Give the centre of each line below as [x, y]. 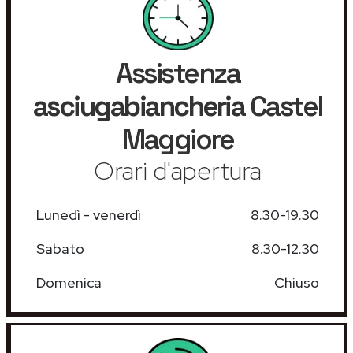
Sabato [60, 248]
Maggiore [178, 139]
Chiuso [297, 282]
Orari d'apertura [178, 170]
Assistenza [178, 73]
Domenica [69, 282]
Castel [284, 106]
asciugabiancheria [138, 106]
